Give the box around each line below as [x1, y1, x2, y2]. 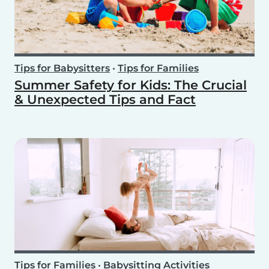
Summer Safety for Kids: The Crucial [14, 77, 247, 93]
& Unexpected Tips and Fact [14, 92, 196, 107]
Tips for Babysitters [14, 62, 110, 74]
